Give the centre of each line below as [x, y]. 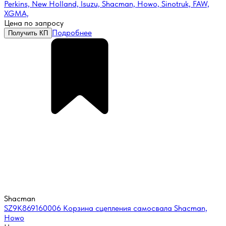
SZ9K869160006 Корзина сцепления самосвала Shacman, [106, 208]
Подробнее [72, 33]
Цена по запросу [34, 23]
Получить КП [28, 33]
